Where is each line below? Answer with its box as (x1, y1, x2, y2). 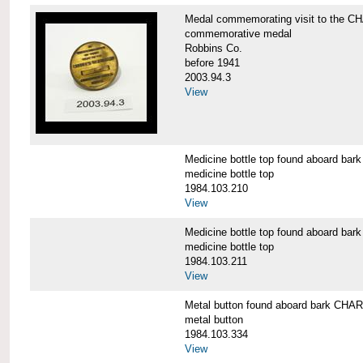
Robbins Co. (184, 41, 242, 54)
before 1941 (184, 56, 240, 69)
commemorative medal (184, 27, 292, 40)
